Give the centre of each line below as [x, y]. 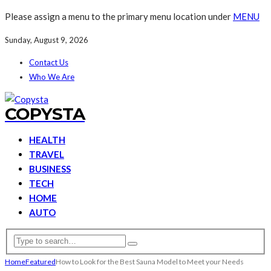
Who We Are [52, 77]
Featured [41, 261]
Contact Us [49, 62]
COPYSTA [45, 114]
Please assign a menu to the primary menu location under [119, 16]
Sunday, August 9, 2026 [47, 40]
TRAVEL [47, 154]
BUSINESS [50, 169]
